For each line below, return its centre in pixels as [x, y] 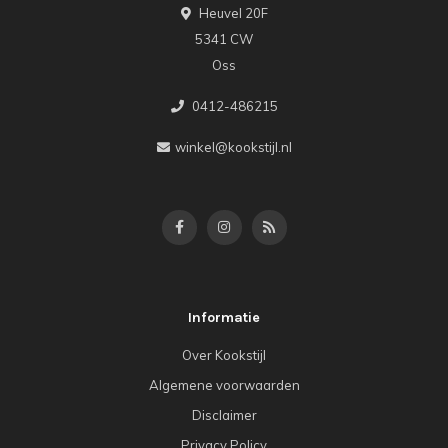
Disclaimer [224, 414]
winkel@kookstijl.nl [233, 146]
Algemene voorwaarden [224, 384]
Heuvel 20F [231, 12]
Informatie [224, 317]
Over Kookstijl [224, 354]
